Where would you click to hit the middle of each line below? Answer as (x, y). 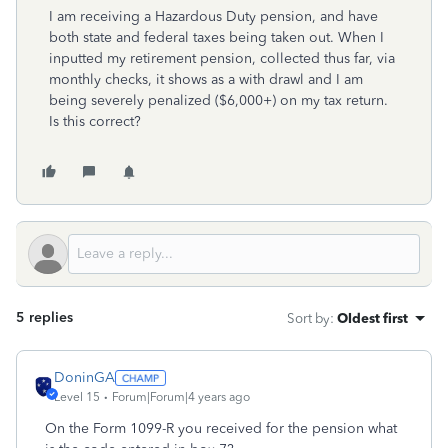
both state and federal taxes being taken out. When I (216, 37)
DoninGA (84, 377)
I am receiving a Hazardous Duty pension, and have (213, 16)
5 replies (44, 317)
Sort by (308, 318)
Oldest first (372, 318)
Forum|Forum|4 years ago (181, 397)
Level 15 (77, 397)
